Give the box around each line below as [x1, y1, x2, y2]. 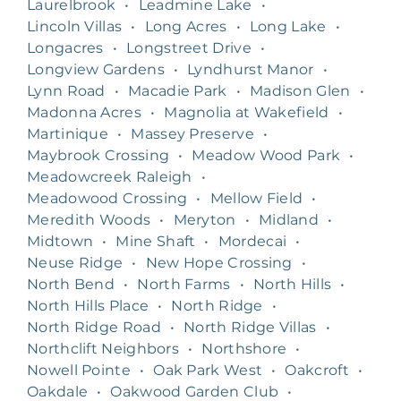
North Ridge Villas [183, 318, 317, 336]
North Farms [137, 275, 231, 293]
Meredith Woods [27, 210, 151, 228]
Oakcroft [285, 361, 349, 379]
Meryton [173, 210, 236, 228]
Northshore [201, 339, 287, 357]
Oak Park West [153, 361, 263, 379]
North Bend [27, 275, 115, 293]
